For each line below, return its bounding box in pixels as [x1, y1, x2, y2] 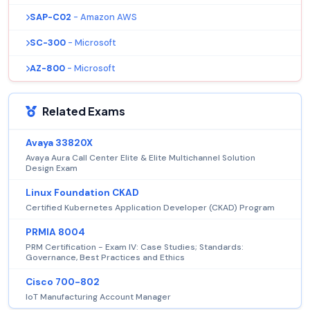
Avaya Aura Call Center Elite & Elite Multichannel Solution [26, 152, 255, 164]
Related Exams [42, 104, 125, 119]
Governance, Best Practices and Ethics [26, 252, 185, 264]
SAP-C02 [30, 11, 71, 24]
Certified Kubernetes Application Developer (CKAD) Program [26, 202, 275, 214]
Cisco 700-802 [26, 276, 100, 289]
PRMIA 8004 [26, 226, 85, 239]
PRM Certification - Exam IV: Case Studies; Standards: [26, 241, 244, 253]
